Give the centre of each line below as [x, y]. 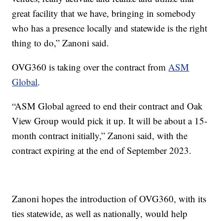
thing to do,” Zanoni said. [61, 42]
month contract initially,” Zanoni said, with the [100, 135]
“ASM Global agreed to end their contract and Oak [108, 106]
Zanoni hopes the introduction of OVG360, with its [109, 198]
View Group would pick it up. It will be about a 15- [110, 120]
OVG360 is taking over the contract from [90, 67]
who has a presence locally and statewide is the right [110, 28]
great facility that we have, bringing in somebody [104, 13]
